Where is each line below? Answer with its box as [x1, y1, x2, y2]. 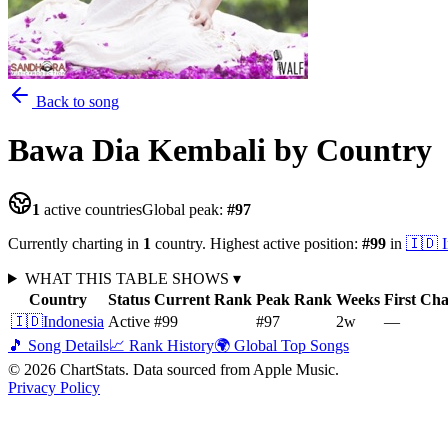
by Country [274, 132, 432, 169]
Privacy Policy [8, 378, 100, 396]
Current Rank [154, 290, 252, 308]
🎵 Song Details [8, 336, 109, 354]
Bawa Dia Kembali [8, 132, 266, 169]
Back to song [32, 93, 119, 110]
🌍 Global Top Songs [214, 336, 349, 354]
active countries [40, 200, 142, 218]
